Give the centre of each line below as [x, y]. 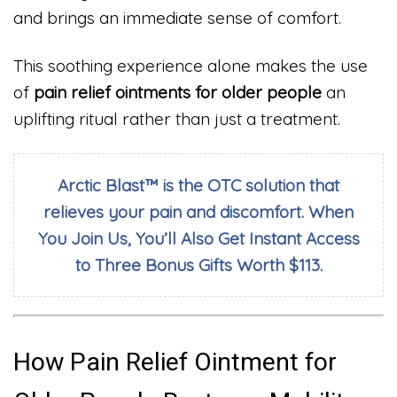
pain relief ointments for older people [178, 93]
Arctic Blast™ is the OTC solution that [198, 185]
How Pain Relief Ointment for [175, 362]
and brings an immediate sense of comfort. [177, 18]
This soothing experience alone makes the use [191, 66]
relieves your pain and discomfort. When [198, 211]
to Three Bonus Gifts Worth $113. [198, 265]
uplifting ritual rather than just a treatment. [177, 119]
